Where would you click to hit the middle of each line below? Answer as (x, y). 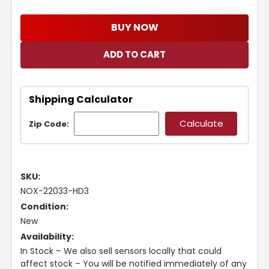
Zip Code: (49, 124)
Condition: (44, 207)
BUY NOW (134, 28)
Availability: (47, 237)
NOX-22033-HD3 (55, 191)
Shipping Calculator (81, 99)
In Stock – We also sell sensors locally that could (121, 251)
